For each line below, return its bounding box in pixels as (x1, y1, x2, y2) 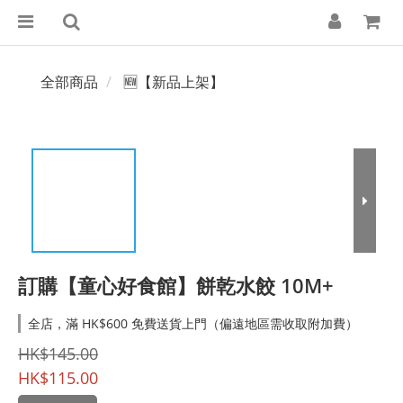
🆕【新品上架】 (123, 72, 224, 92)
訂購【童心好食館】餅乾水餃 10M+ (18, 272, 334, 299)
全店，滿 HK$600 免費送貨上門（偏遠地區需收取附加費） (28, 315, 358, 332)
